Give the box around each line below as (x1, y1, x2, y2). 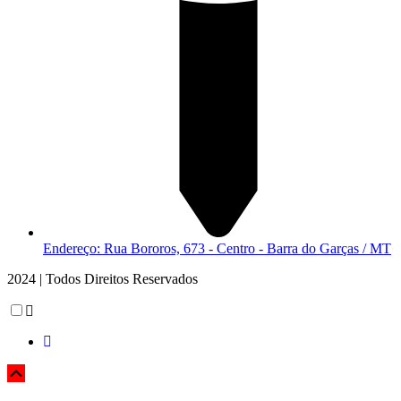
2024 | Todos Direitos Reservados (7, 271, 198, 287)
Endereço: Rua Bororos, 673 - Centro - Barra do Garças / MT (43, 241, 391, 257)
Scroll (25, 364, 69, 383)
